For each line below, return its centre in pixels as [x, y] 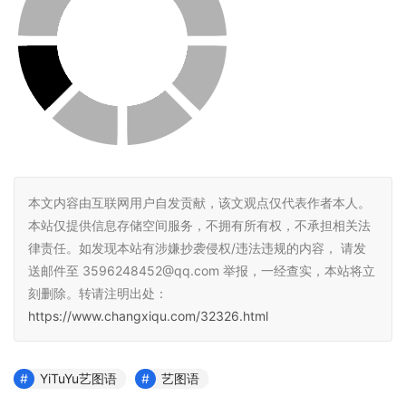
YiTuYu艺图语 [78, 379]
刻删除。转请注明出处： [98, 294]
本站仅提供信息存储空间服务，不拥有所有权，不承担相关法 [199, 226]
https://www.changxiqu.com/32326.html [148, 316]
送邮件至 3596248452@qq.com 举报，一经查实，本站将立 [202, 271]
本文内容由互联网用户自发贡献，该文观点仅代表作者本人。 [199, 203]
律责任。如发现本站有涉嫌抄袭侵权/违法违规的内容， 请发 [197, 248]
